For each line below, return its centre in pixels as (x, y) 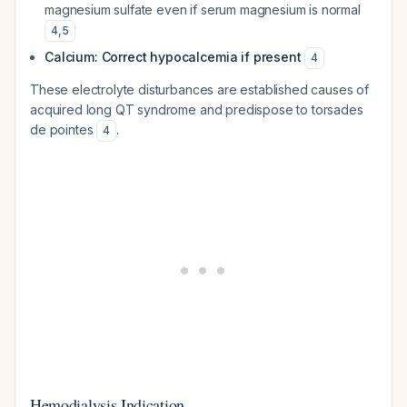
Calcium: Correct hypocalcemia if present (173, 57)
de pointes (64, 129)
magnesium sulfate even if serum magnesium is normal (203, 10)
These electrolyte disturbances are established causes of (200, 89)
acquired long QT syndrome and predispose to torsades (197, 109)
